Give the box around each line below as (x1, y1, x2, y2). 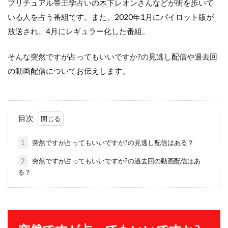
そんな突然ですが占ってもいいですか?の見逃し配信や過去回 (8, 52, 217, 61)
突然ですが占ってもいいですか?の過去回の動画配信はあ (30, 157, 201, 165)
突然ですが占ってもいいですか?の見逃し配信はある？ (30, 138, 194, 147)
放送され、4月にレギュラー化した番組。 (8, 26, 150, 36)
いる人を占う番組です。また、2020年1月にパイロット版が (8, 12, 214, 21)
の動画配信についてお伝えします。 (8, 66, 130, 75)
